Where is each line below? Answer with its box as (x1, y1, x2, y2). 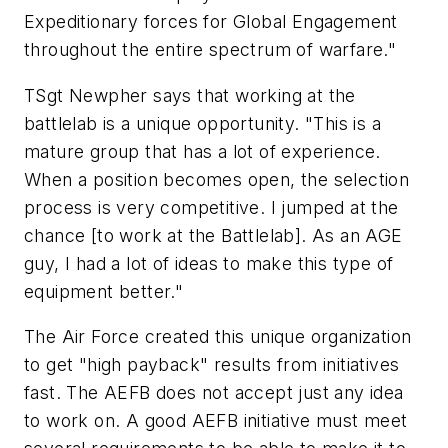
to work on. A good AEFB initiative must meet (24, 410, 408, 432)
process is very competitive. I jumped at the (24, 196, 399, 218)
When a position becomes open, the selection (24, 168, 410, 190)
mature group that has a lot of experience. (24, 140, 381, 162)
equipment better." (24, 280, 184, 302)
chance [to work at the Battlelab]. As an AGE (24, 224, 403, 246)
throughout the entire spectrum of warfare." (24, 38, 397, 60)
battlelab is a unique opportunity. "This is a (24, 112, 381, 134)
